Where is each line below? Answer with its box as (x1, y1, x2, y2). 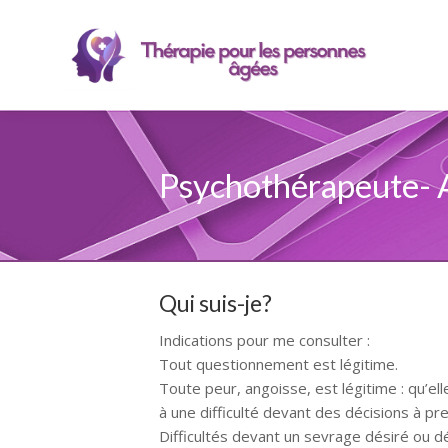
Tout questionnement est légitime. (159, 354, 402, 374)
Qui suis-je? (159, 289, 272, 317)
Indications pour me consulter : (159, 330, 370, 350)
